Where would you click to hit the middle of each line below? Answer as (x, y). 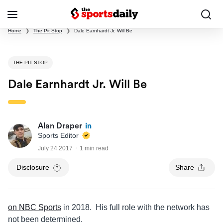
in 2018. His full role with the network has (135, 208)
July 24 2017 (55, 149)
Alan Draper (60, 126)
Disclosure (33, 167)
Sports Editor (59, 136)
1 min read (94, 149)
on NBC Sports (35, 208)
